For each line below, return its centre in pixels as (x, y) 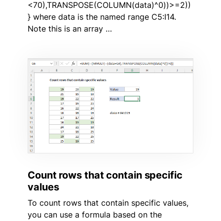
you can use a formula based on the (95, 214)
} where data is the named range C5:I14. (102, 17)
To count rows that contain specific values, (108, 203)
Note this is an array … (70, 28)
